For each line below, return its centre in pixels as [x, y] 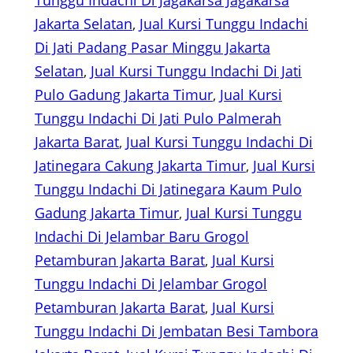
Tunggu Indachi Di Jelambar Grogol [151, 284]
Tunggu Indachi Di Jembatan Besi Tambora [176, 331]
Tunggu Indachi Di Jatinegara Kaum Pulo [168, 190]
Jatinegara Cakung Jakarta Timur [140, 166]
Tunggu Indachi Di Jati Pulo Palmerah [158, 119]
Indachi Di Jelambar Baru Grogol [142, 237]
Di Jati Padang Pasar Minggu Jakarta [152, 48]
